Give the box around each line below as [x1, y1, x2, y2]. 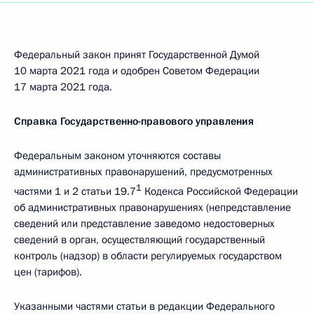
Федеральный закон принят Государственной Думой [14, 48, 259, 62]
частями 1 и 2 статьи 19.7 [14, 184, 136, 198]
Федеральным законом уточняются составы [14, 149, 221, 163]
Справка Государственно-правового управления [14, 114, 254, 128]
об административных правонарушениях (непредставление [14, 200, 291, 214]
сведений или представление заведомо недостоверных [14, 217, 275, 231]
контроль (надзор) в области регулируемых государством [14, 249, 282, 263]
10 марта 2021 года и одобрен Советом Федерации [14, 64, 259, 78]
